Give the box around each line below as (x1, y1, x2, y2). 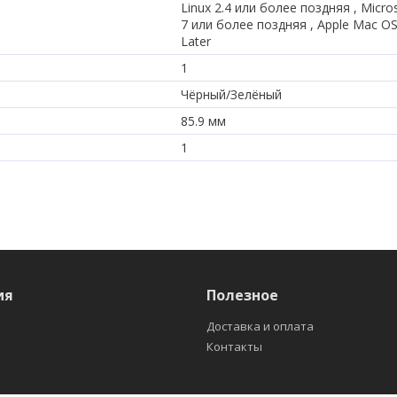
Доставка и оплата (206, 317, 315, 334)
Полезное (206, 284, 279, 305)
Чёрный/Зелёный (181, 85, 282, 103)
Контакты (206, 338, 263, 354)
